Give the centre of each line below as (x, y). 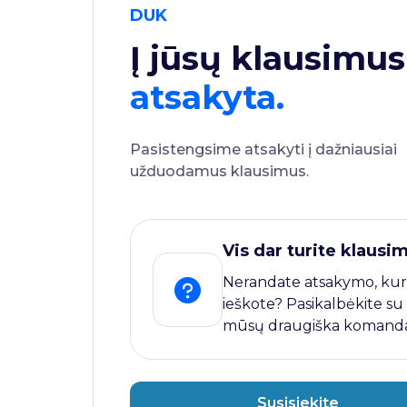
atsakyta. (207, 97)
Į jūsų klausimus (268, 58)
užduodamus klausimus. (219, 171)
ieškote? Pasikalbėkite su (313, 304)
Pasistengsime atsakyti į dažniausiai (263, 149)
